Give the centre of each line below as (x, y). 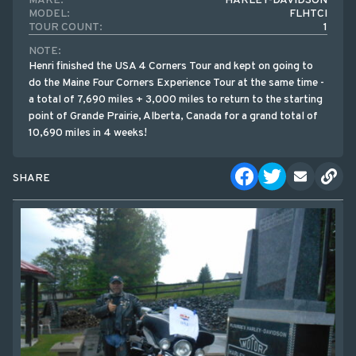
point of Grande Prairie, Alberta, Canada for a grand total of (173, 116)
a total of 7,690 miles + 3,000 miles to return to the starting (176, 100)
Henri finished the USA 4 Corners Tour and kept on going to (171, 66)
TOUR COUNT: (66, 27)
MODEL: (49, 14)
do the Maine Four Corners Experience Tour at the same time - (176, 83)
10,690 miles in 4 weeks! (88, 133)
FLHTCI (308, 14)
